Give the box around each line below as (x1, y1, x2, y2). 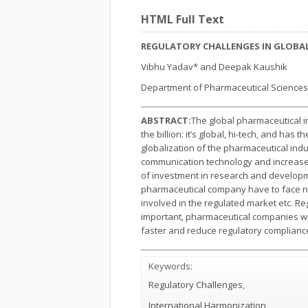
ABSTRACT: (141, 114, 191, 126)
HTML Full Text (141, 12, 224, 27)
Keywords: (148, 260, 192, 272)
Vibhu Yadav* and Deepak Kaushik (141, 60, 287, 73)
